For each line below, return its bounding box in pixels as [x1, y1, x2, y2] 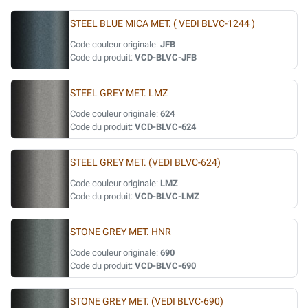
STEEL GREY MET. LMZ [70, 87, 168, 99]
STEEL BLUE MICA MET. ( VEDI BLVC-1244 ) [70, 18, 255, 30]
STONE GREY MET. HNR [70, 226, 171, 238]
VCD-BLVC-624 [135, 122, 196, 132]
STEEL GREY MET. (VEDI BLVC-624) [70, 157, 221, 168]
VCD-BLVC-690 [135, 261, 196, 271]
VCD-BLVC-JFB [135, 52, 197, 63]
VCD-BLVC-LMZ [135, 191, 199, 201]
